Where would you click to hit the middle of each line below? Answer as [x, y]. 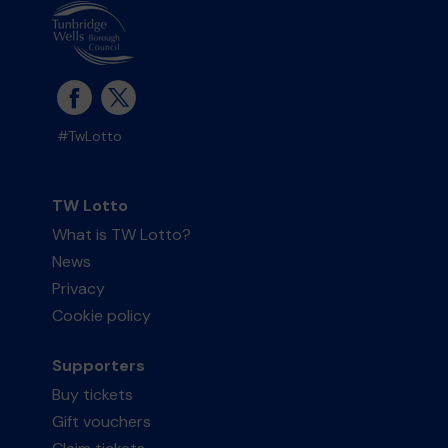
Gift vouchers [102, 421]
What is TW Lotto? [122, 234]
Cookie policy [102, 315]
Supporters [99, 365]
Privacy [79, 288]
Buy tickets [93, 394]
